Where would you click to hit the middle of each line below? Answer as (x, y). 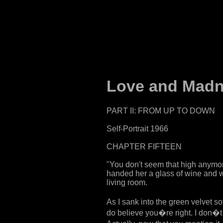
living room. (127, 182)
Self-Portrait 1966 (137, 128)
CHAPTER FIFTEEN (144, 146)
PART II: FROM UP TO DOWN (161, 111)
